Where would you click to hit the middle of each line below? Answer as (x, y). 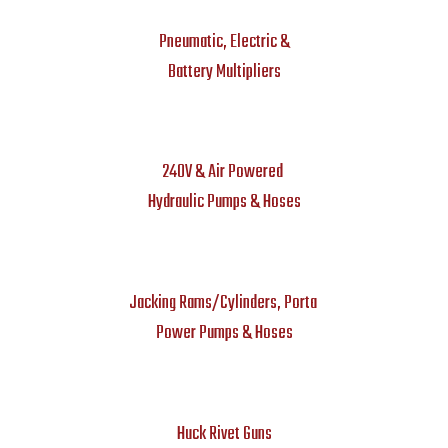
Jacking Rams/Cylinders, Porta (224, 304)
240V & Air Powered (224, 173)
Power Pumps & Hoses (224, 334)
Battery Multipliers (224, 72)
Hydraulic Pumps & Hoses (224, 203)
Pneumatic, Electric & (224, 42)
